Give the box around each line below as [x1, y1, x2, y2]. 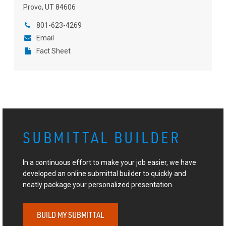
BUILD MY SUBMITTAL [36, 210, 104, 220]
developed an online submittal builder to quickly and [22, 169, 186, 178]
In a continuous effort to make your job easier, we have [22, 158, 196, 166]
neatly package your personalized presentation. [22, 180, 174, 189]
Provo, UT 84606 [23, 3, 76, 11]
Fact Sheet [36, 46, 71, 55]
